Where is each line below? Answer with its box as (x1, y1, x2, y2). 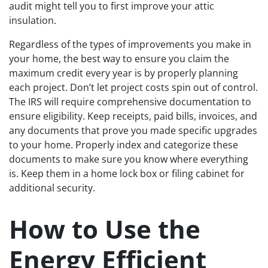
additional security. (9, 181, 95, 194)
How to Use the (9, 212, 200, 246)
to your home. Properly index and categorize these (9, 138, 238, 151)
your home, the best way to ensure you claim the (9, 51, 229, 65)
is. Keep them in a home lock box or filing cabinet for (9, 166, 245, 180)
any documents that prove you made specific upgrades (9, 123, 257, 137)
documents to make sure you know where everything (9, 152, 248, 166)
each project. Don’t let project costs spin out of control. (9, 80, 258, 94)
